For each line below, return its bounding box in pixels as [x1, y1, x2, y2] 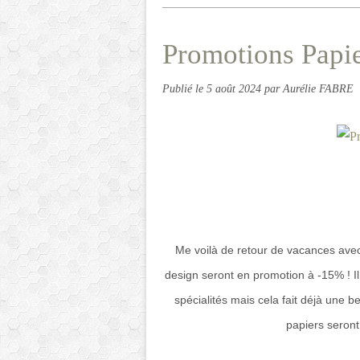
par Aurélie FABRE [264, 82, 354, 95]
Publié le [162, 82, 207, 95]
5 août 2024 [207, 82, 264, 95]
